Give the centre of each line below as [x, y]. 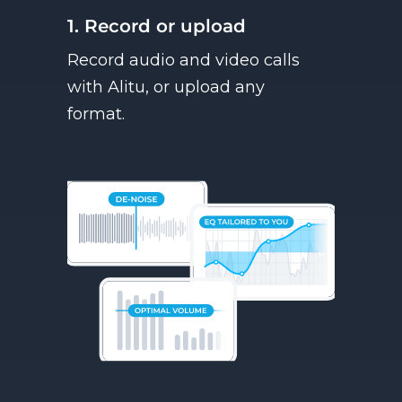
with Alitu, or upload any [166, 87]
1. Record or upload [157, 26]
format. [96, 114]
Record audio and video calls [184, 60]
